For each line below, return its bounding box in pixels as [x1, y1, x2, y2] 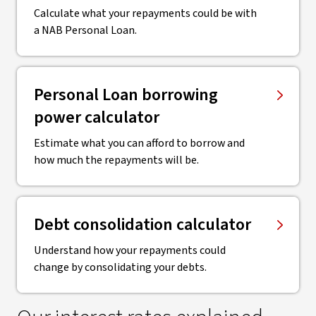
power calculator [34, 105, 159, 130]
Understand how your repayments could [34, 243, 226, 258]
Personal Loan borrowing [34, 83, 218, 107]
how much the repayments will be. [34, 152, 199, 168]
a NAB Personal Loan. [34, 23, 137, 38]
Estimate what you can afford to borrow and [34, 135, 245, 151]
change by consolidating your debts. [34, 260, 207, 275]
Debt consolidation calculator [34, 212, 251, 237]
